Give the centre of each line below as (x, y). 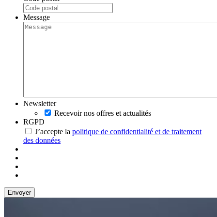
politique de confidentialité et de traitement (137, 131)
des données (42, 140)
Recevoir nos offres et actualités (103, 113)
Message (37, 17)
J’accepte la (54, 131)
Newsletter (40, 103)
